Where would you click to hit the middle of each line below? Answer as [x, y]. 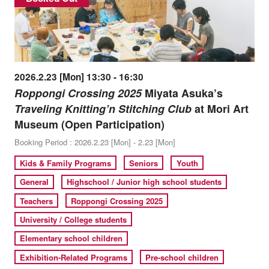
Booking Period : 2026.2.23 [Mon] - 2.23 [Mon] [95, 142]
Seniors [144, 163]
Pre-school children [182, 257]
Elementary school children [71, 238]
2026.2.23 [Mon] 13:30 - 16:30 [79, 77]
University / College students [74, 219]
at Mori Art [220, 108]
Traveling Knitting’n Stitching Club [103, 108]
